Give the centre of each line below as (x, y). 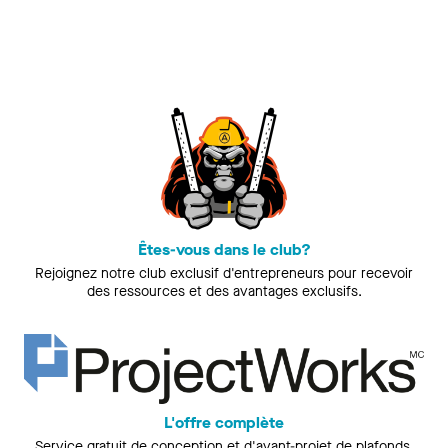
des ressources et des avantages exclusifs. (224, 291)
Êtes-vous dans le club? (224, 249)
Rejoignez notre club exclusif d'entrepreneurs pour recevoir (224, 273)
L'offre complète (224, 423)
